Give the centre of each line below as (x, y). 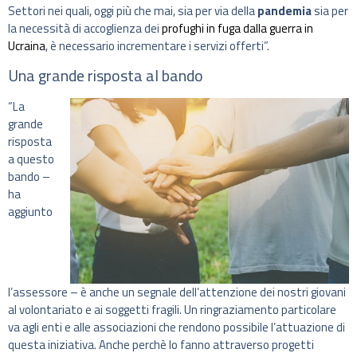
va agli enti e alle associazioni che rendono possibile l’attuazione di (177, 328)
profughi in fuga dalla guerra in (237, 28)
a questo (31, 159)
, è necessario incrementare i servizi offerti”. (157, 45)
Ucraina (27, 45)
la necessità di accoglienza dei (85, 28)
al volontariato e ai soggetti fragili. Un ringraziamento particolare (172, 310)
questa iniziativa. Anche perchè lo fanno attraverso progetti (161, 345)
